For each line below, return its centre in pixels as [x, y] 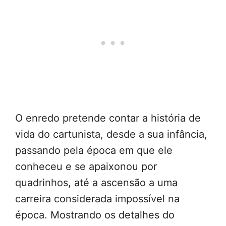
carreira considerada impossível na [97, 199]
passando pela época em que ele [94, 150]
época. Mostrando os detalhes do [95, 215]
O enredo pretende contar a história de [108, 118]
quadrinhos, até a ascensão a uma [96, 183]
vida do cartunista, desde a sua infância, [111, 134]
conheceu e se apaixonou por [86, 166]
